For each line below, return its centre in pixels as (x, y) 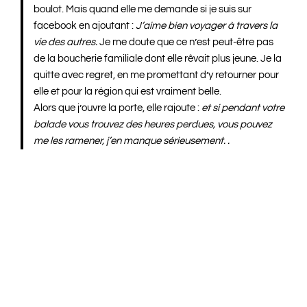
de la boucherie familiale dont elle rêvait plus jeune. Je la (158, 58)
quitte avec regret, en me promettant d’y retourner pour (157, 75)
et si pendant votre (243, 108)
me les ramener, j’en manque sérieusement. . (132, 140)
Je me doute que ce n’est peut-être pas (186, 42)
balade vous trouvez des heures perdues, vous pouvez (153, 124)
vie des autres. (66, 42)
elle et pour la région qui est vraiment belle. (128, 91)
